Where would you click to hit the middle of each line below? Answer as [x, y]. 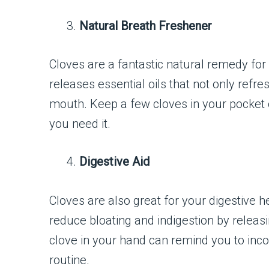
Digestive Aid [114, 162]
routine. [69, 260]
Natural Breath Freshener [146, 26]
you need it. [80, 124]
